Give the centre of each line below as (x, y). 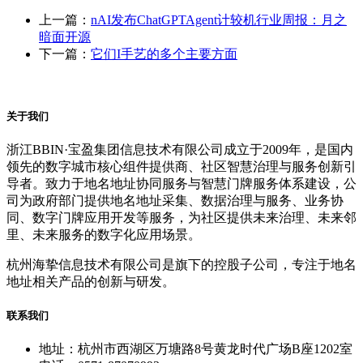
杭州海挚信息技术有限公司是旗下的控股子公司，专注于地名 (181, 264)
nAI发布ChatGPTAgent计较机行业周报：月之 (219, 20)
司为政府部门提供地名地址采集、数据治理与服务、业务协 (175, 200)
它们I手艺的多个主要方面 (164, 54)
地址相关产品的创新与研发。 (91, 281)
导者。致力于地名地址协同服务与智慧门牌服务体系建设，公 (181, 183)
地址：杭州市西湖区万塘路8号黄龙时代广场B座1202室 (196, 349)
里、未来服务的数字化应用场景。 (104, 234)
